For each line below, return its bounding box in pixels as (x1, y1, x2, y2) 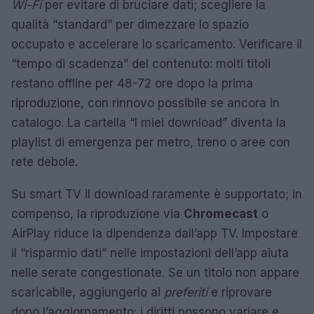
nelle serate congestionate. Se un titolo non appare (11, 266, 299, 280)
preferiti (164, 285, 207, 299)
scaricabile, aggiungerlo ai (11, 285, 164, 299)
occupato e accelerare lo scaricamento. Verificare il (11, 37, 302, 51)
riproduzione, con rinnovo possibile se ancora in (11, 96, 280, 110)
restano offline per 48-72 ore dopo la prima (11, 76, 253, 90)
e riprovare (207, 285, 272, 299)
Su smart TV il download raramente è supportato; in (11, 187, 302, 201)
